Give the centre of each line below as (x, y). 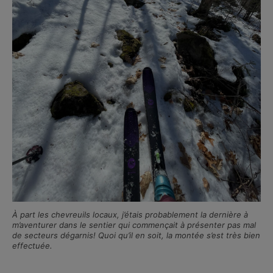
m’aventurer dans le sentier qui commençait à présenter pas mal (134, 225)
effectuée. (32, 245)
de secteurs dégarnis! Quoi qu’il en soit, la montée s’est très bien (136, 235)
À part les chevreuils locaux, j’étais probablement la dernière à (130, 214)
